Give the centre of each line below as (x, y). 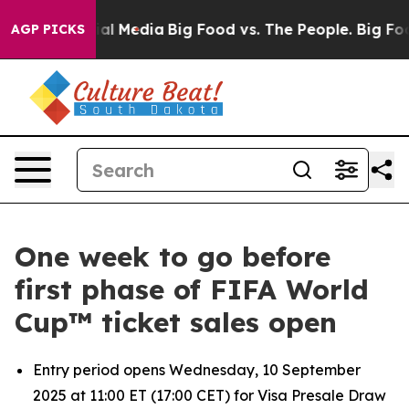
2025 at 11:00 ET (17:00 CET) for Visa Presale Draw (210, 395)
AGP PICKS (48, 29)
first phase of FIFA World (192, 289)
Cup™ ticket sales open (176, 322)
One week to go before (173, 257)
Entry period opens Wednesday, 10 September (197, 370)
